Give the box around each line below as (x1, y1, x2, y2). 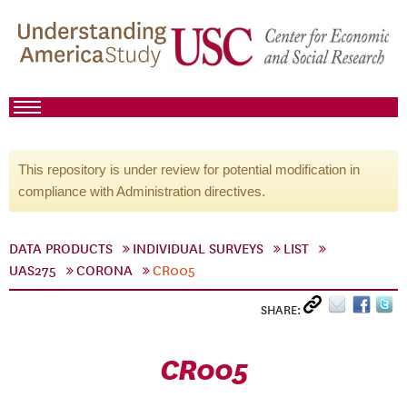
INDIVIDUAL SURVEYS (133, 241, 263, 257)
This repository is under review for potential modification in (18, 162, 360, 177)
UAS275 (9, 263, 56, 279)
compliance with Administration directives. (18, 184, 265, 199)
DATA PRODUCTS (9, 241, 113, 257)
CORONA (76, 263, 133, 279)
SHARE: (261, 303, 303, 318)
